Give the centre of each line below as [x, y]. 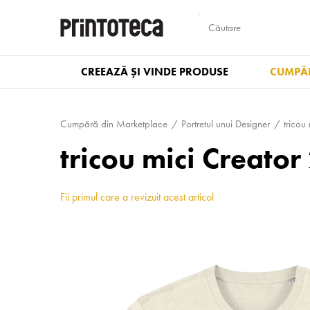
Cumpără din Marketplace [114, 124]
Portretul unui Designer [226, 124]
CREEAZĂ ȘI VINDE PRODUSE [155, 72]
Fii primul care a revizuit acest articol [137, 197]
